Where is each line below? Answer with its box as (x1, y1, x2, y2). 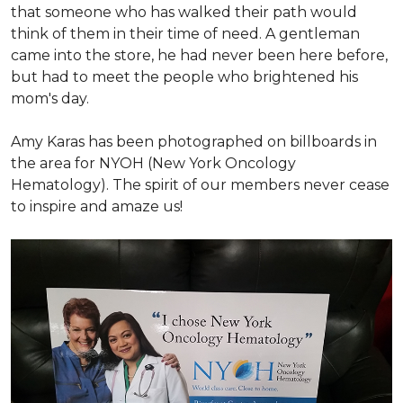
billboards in (286, 133, 377, 150)
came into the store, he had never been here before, (11, 47, 388, 64)
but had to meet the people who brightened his (11, 68, 358, 85)
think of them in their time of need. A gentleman (11, 25, 360, 42)
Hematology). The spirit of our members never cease (11, 176, 390, 193)
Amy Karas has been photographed (11, 133, 264, 150)
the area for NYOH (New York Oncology (11, 155, 296, 172)
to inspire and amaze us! (11, 198, 183, 215)
